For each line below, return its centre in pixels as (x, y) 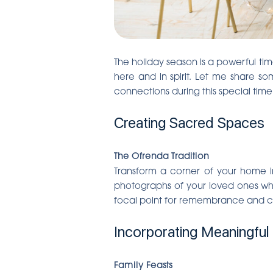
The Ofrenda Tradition (161, 155)
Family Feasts (143, 264)
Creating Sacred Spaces (189, 122)
